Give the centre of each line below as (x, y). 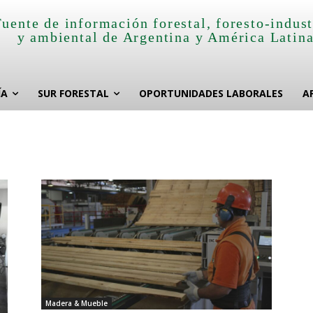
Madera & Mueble (76, 304)
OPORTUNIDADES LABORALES (211, 93)
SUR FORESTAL (73, 93)
